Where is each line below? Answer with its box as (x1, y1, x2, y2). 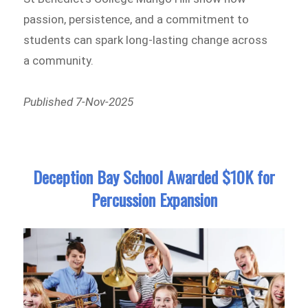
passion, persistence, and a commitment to (23, 12, 250, 26)
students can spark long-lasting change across (23, 32, 268, 47)
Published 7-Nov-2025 (23, 94, 134, 109)
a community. (23, 53, 94, 67)
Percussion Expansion (91, 187, 217, 212)
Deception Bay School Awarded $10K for (33, 164, 275, 190)
